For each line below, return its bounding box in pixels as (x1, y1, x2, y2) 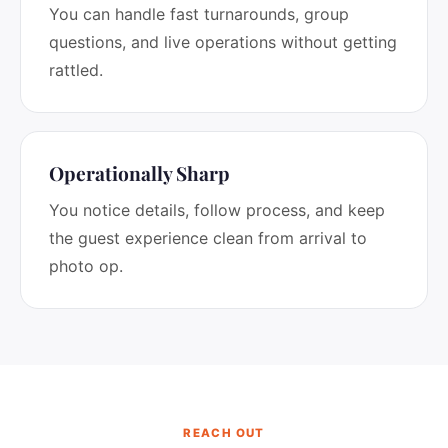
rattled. (49, 60, 103, 80)
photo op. (49, 256, 123, 276)
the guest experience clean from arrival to (49, 228, 367, 248)
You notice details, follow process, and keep (49, 200, 385, 220)
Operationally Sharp (49, 160, 230, 186)
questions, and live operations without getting (49, 32, 397, 52)
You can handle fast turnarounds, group (49, 4, 349, 24)
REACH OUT (183, 426, 265, 440)
